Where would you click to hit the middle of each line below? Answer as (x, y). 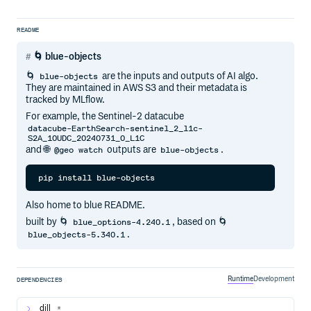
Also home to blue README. (86, 205)
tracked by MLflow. (66, 100)
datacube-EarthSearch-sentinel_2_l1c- (116, 128)
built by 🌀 (49, 222)
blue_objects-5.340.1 (77, 234)
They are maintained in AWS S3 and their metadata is (137, 88)
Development (274, 279)
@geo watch (79, 150)
